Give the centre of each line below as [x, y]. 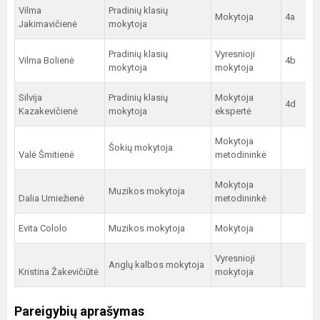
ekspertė [233, 111]
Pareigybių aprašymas [79, 311]
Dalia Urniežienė [52, 198]
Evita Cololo [43, 228]
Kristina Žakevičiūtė [60, 272]
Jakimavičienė [48, 24]
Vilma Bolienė [46, 60]
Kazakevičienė [48, 111]
